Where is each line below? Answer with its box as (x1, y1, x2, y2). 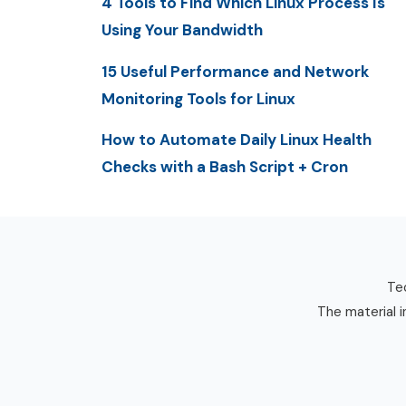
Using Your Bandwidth (101, 20, 263, 41)
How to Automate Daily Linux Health (101, 129, 372, 150)
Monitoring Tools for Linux (101, 88, 295, 109)
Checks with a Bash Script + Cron (101, 156, 348, 177)
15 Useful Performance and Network (101, 61, 369, 82)
